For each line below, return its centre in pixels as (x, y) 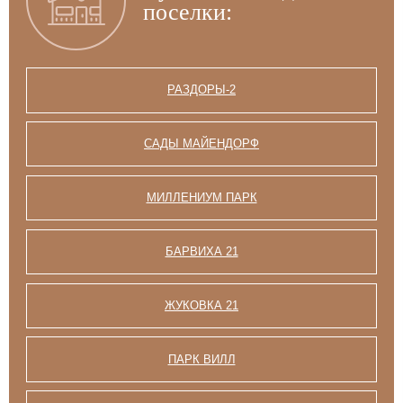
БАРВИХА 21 (201, 251)
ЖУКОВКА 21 (201, 305)
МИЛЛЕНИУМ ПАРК (201, 198)
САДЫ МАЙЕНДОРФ (201, 144)
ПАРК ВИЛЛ (201, 359)
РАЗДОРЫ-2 (201, 90)
